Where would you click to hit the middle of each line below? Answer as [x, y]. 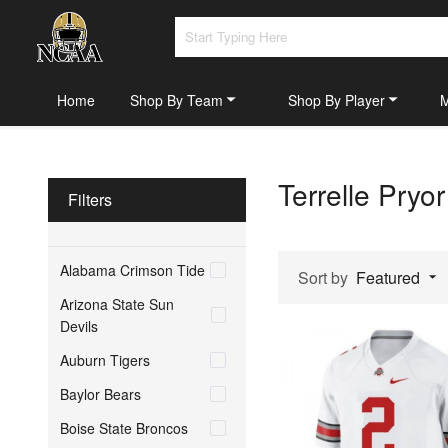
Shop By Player [336, 99]
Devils [79, 325]
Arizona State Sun [117, 303]
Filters [90, 199]
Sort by [323, 277]
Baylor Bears [100, 393]
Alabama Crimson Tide [132, 269]
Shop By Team [176, 99]
